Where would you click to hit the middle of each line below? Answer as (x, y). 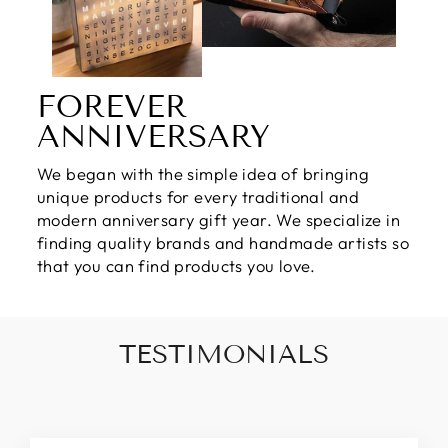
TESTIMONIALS (224, 355)
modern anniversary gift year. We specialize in (219, 219)
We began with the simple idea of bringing (203, 173)
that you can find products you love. (176, 265)
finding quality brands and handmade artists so (223, 242)
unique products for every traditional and (198, 196)
